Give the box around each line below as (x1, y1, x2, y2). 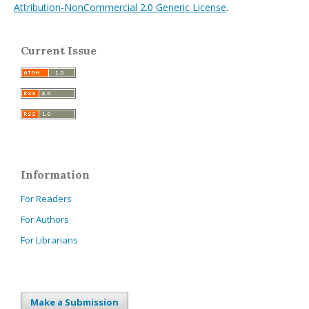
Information (21, 168, 90, 181)
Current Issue (21, 43, 97, 57)
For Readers (21, 192, 72, 205)
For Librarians (21, 234, 78, 246)
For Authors (21, 213, 69, 226)
